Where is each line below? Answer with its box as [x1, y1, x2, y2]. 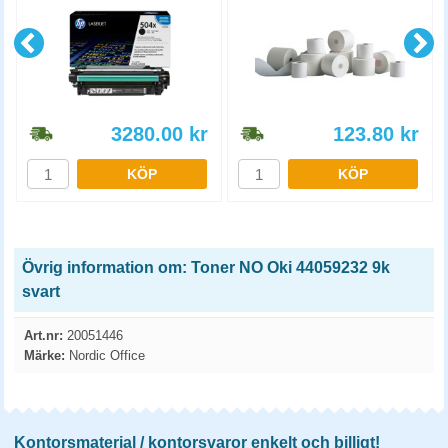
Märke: [24, 348, 65, 363]
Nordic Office [65, 348, 145, 363]
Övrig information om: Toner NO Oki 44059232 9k [22, 259, 390, 276]
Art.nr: [24, 328, 63, 343]
